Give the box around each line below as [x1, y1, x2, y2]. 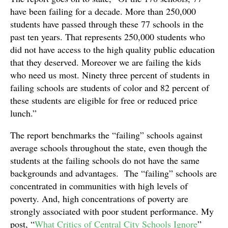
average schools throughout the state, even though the [10, 141, 207, 154]
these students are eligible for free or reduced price [10, 94, 197, 106]
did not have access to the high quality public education [10, 43, 215, 55]
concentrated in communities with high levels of [10, 179, 188, 192]
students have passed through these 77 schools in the [10, 17, 204, 30]
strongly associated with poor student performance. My [10, 205, 214, 217]
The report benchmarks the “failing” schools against [10, 128, 203, 141]
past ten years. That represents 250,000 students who [10, 30, 205, 43]
